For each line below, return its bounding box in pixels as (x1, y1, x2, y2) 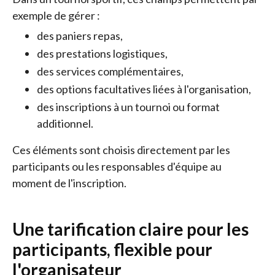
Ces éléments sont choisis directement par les (12, 143, 230, 157)
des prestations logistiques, (37, 47, 168, 60)
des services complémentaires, (37, 64, 184, 78)
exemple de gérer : (12, 9, 100, 22)
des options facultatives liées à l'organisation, (37, 82, 251, 96)
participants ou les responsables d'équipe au (12, 160, 222, 173)
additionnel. (37, 117, 93, 130)
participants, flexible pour (12, 239, 212, 260)
